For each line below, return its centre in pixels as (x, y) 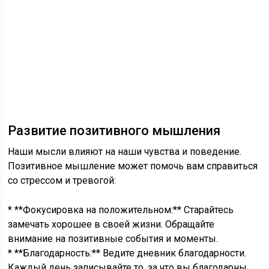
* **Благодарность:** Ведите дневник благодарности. (127, 253)
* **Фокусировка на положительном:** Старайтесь (121, 210)
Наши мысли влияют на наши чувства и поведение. (125, 152)
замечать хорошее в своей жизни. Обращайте (111, 224)
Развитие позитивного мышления (114, 131)
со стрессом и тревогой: (62, 180)
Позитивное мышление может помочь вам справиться (133, 166)
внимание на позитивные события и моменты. (113, 239)
